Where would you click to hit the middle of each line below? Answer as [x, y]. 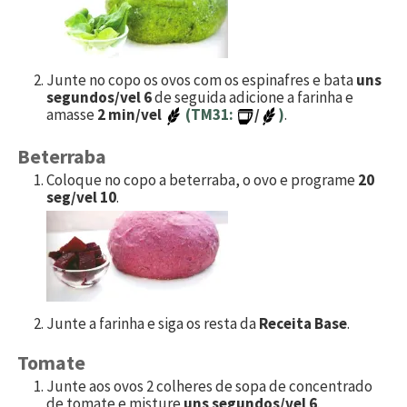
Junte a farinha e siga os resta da [153, 323]
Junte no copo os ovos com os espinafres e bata [201, 80]
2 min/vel [131, 115]
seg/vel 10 [81, 197]
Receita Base [303, 323]
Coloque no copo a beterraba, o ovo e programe [202, 179]
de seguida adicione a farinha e [253, 98]
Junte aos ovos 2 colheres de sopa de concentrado [209, 387]
